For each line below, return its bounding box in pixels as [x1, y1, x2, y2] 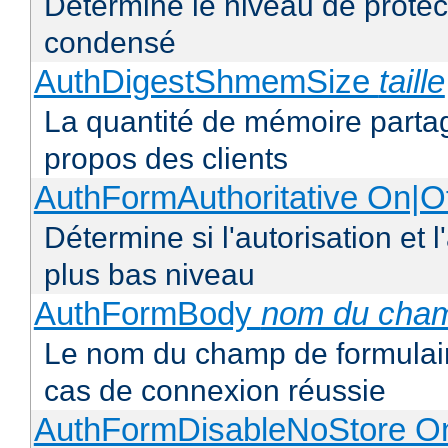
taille [378, 63, 445, 101]
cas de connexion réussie [44, 374, 386, 408]
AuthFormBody [33, 295, 261, 333]
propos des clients [44, 142, 288, 176]
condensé [44, 26, 176, 60]
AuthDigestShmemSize [33, 63, 379, 101]
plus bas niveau [44, 258, 255, 292]
